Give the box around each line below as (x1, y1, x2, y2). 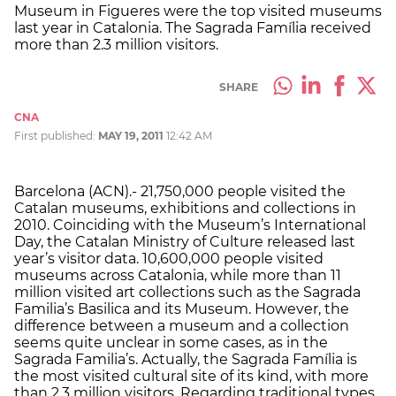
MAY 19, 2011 (98, 128, 164, 142)
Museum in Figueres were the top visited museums (14, 2, 382, 19)
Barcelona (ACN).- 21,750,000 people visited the (14, 182, 346, 200)
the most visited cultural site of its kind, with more (14, 367, 369, 385)
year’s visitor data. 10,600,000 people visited (14, 249, 324, 267)
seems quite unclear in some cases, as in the (14, 333, 328, 351)
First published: (14, 128, 98, 142)
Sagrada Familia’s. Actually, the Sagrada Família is (14, 350, 357, 368)
